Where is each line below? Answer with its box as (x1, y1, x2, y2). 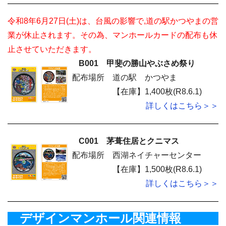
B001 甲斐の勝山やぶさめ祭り (71, 59, 195, 68)
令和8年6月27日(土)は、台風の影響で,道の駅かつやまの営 (8, 17, 218, 25)
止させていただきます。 (8, 45, 96, 53)
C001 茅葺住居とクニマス (71, 137, 179, 145)
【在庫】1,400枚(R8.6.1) (112, 87, 204, 96)
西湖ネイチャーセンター (112, 151, 201, 159)
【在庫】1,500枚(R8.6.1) (112, 165, 202, 174)
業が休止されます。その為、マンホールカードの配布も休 (8, 31, 217, 39)
